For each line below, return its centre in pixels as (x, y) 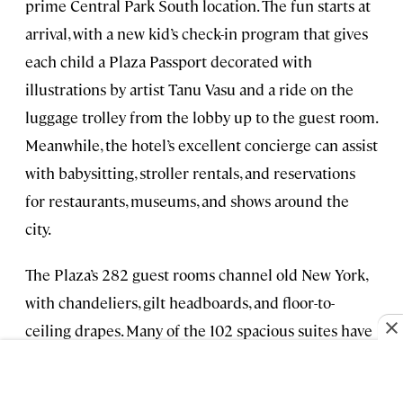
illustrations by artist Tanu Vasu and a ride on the (189, 90)
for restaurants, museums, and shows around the (187, 201)
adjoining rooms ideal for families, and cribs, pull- (191, 358)
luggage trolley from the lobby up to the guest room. (201, 117)
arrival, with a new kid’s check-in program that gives (197, 34)
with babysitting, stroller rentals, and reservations (190, 173)
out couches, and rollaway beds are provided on (184, 386)
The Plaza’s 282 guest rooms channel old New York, (196, 275)
